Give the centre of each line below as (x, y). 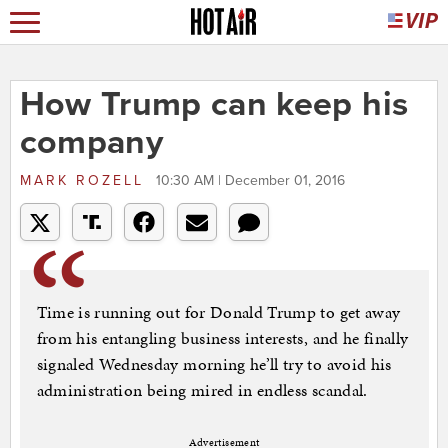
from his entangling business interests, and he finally (222, 338)
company (91, 143)
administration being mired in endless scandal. (202, 390)
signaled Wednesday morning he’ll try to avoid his (214, 364)
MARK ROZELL (85, 181)
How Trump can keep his (214, 105)
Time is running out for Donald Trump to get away (218, 312)
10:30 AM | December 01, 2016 (250, 181)
